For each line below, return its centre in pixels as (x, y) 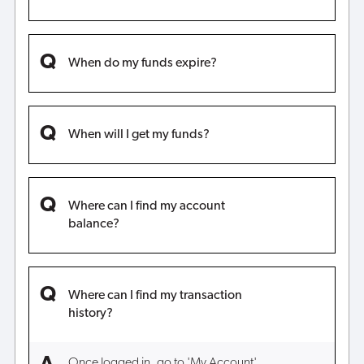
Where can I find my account (146, 206)
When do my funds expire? (142, 63)
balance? (93, 224)
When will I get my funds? (139, 134)
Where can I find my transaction (155, 295)
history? (90, 313)
